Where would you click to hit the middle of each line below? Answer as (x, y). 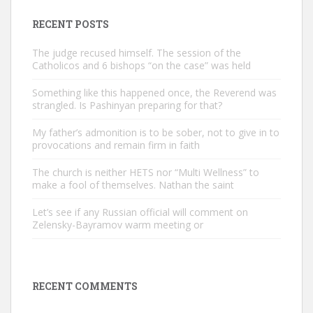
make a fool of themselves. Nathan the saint (133, 185)
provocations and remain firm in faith (116, 145)
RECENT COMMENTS (85, 286)
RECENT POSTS (71, 24)
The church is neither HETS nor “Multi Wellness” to (146, 172)
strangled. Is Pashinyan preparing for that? (127, 105)
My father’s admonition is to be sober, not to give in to (156, 132)
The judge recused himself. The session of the (137, 53)
